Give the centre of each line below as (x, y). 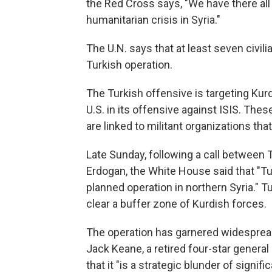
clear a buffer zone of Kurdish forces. (176, 204)
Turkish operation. (129, 65)
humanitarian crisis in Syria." (153, 20)
